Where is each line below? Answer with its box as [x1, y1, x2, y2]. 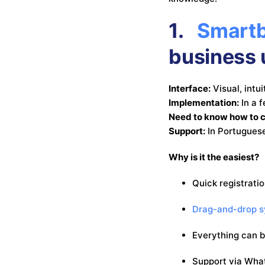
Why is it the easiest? [169, 151, 260, 163]
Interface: [169, 82, 211, 94]
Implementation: [169, 96, 240, 108]
